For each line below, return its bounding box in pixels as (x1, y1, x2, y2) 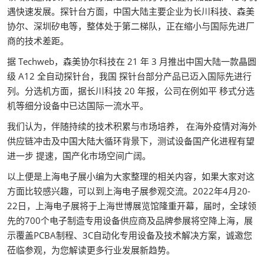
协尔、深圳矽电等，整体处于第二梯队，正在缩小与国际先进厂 (7, 20, 255, 32)
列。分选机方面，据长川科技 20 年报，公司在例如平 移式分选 (7, 85, 255, 97)
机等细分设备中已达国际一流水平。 (7, 100, 148, 111)
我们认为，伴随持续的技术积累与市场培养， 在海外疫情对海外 (7, 120, 257, 132)
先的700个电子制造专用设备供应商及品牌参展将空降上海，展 (7, 214, 253, 226)
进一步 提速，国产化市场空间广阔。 (7, 150, 151, 161)
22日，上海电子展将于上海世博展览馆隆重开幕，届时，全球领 (7, 200, 256, 212)
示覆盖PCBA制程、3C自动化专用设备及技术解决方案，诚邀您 (7, 229, 252, 241)
